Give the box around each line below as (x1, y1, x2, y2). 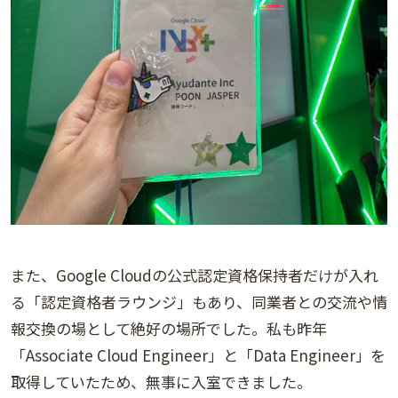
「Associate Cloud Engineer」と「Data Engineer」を (11, 343, 386, 366)
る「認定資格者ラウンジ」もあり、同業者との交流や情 (11, 290, 387, 313)
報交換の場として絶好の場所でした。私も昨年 (11, 316, 327, 339)
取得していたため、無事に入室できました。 (11, 370, 312, 393)
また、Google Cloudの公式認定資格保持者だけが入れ (11, 263, 378, 286)
